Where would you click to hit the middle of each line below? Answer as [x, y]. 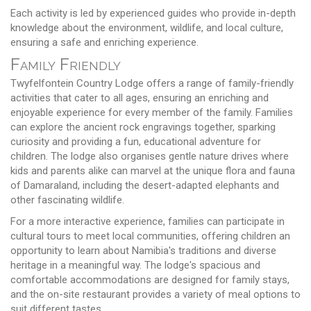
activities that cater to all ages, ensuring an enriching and [140, 98]
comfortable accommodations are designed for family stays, [150, 279]
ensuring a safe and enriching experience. [104, 42]
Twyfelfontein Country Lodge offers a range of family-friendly [152, 83]
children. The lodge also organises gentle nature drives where [150, 156]
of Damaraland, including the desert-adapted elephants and [145, 185]
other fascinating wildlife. [67, 200]
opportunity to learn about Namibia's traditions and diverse [143, 250]
